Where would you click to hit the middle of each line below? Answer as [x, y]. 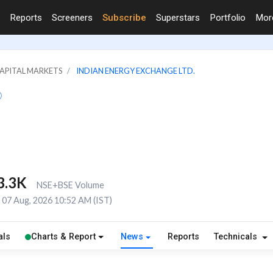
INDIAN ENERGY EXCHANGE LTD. [136, 70]
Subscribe [124, 17]
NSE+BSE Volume [70, 185]
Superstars [178, 17]
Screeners [72, 17]
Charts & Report [63, 237]
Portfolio [228, 17]
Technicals [237, 237]
